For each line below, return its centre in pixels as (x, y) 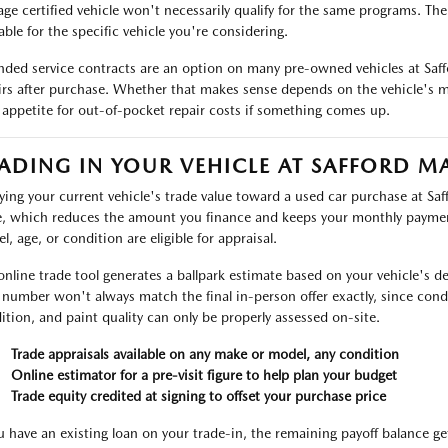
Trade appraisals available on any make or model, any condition (204, 354)
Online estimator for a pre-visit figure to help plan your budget (203, 375)
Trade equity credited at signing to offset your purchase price (198, 396)
